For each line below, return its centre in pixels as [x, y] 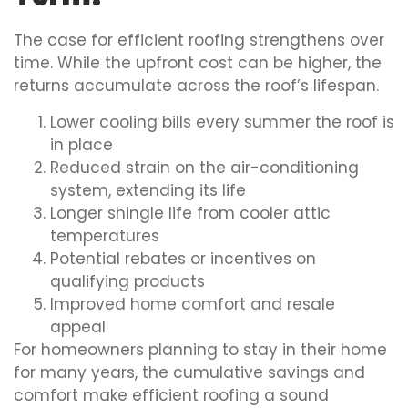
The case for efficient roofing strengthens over [199, 41]
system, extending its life [148, 190]
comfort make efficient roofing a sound [171, 395]
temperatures [105, 235]
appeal [78, 326]
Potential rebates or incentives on [183, 258]
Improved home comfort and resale [193, 304]
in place [82, 144]
